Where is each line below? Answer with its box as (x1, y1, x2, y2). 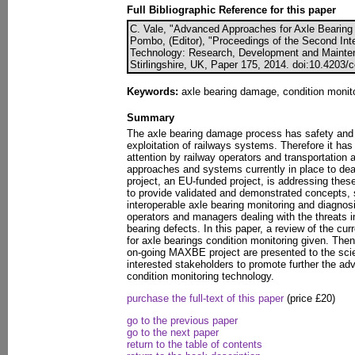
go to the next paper (127, 326, 219, 338)
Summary (127, 112, 174, 124)
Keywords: (127, 86, 178, 97)
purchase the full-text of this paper (127, 292, 284, 304)
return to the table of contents (127, 338, 262, 350)
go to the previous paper (127, 315, 238, 326)
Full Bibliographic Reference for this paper (127, 4, 336, 16)
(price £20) (284, 292, 335, 304)
